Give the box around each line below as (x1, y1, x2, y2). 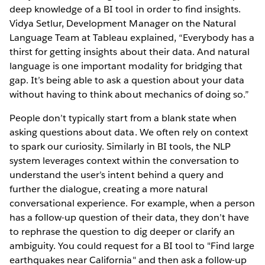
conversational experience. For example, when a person (9, 196, 256, 209)
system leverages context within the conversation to (9, 154, 239, 167)
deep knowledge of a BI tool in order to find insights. (9, 2, 241, 15)
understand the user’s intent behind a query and (9, 168, 224, 181)
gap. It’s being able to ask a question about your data (9, 73, 245, 86)
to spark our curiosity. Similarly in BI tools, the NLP (9, 140, 231, 153)
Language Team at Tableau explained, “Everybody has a (9, 31, 254, 44)
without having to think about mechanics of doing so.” (9, 88, 250, 101)
